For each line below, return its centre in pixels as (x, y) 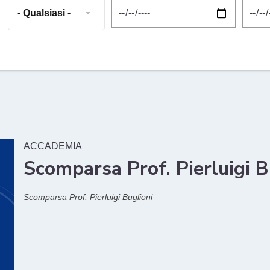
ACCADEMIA (53, 146)
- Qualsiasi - (44, 13)
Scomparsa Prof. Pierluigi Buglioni (88, 197)
